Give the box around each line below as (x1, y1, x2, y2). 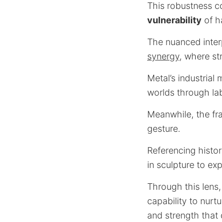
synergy (147, 51, 179, 61)
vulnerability (147, 15, 202, 25)
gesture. (147, 123, 180, 134)
